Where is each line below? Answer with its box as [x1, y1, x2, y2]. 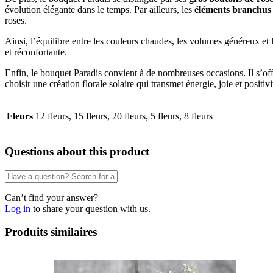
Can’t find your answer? [5, 192, 98, 203]
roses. [5, 15, 27, 26]
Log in [5, 203, 30, 214]
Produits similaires [5, 225, 97, 239]
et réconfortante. [5, 47, 67, 58]
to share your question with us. [33, 203, 151, 214]
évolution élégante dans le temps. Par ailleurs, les [5, 4, 194, 15]
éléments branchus [194, 4, 271, 15]
